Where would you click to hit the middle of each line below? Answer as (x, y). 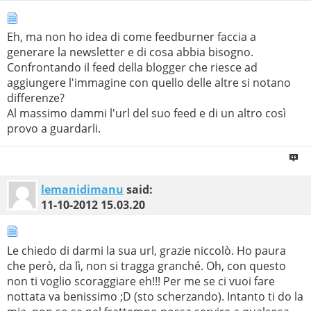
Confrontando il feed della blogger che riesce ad (132, 68)
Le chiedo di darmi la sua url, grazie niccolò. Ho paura (146, 250)
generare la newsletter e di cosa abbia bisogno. (130, 52)
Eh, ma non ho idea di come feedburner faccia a (132, 37)
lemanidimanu (82, 189)
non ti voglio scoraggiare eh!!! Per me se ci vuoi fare (141, 281)
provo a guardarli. (54, 129)
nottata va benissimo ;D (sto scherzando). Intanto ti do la (155, 296)
